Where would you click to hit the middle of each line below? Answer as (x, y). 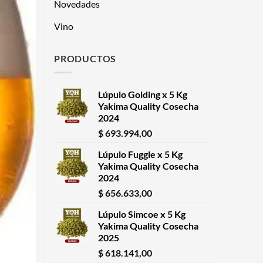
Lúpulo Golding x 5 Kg (143, 95)
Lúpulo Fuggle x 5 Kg (140, 154)
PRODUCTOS (85, 58)
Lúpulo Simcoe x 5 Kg (142, 214)
